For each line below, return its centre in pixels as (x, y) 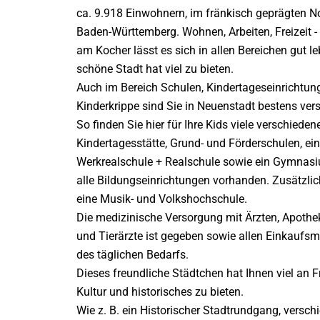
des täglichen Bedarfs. (132, 255)
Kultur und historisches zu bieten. (160, 292)
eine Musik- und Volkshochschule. (162, 199)
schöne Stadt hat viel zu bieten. (155, 69)
